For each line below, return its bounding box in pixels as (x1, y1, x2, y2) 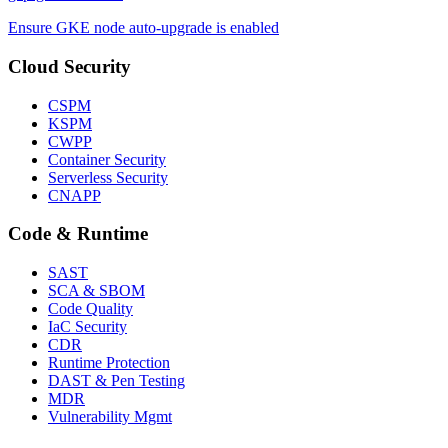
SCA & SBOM (48, 282, 145, 300)
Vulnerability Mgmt (48, 408, 172, 426)
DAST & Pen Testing (48, 372, 185, 390)
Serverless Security (48, 168, 168, 186)
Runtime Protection (48, 354, 170, 372)
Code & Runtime (8, 223, 148, 245)
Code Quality (48, 300, 133, 318)
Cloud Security (8, 55, 131, 77)
